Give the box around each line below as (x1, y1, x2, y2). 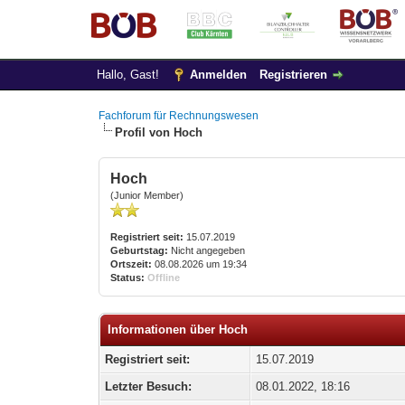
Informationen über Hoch (108, 323, 249, 336)
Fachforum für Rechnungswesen (99, 109, 259, 122)
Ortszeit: (110, 259, 153, 269)
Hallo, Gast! (96, 68, 163, 81)
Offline (147, 272, 181, 283)
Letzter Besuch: (105, 380, 193, 393)
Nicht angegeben (168, 245, 249, 256)
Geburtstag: (110, 245, 169, 256)
